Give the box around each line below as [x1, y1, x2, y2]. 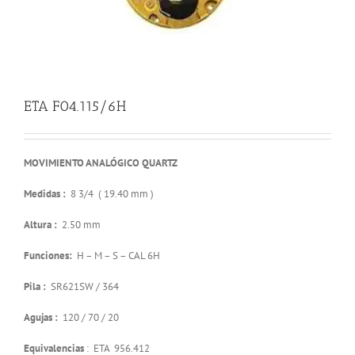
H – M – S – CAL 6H [77, 248, 160, 262]
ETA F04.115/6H [24, 97, 126, 115]
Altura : [24, 217, 57, 231]
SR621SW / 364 [46, 279, 119, 293]
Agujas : [24, 310, 60, 324]
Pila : [24, 279, 46, 293]
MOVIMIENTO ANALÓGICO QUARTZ [24, 155, 177, 170]
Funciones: [24, 248, 77, 262]
